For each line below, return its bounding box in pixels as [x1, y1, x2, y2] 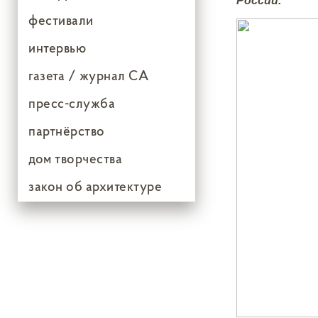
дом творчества [28, 150, 122, 167]
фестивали [28, 11, 94, 28]
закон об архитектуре [28, 177, 162, 194]
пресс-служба [28, 94, 115, 111]
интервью [28, 39, 86, 56]
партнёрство [28, 122, 105, 139]
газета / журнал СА [28, 67, 148, 84]
